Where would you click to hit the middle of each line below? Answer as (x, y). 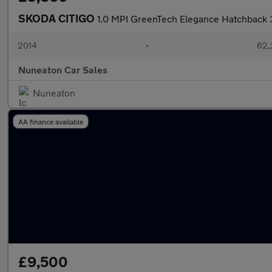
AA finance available (51, 121)
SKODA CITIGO (58, 18)
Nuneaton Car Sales (63, 70)
